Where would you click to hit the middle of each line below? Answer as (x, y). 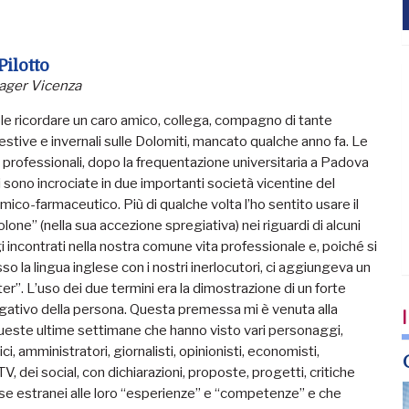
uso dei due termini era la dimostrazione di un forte (191, 288)
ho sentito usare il (304, 204)
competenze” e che (281, 393)
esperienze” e (170, 393)
